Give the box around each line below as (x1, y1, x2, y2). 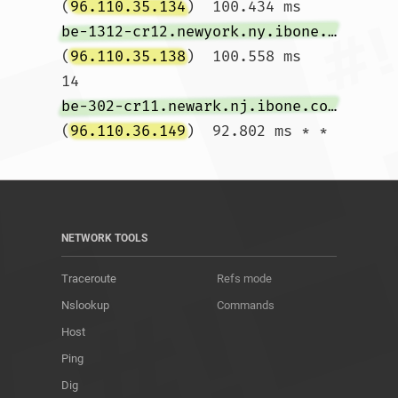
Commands (217, 298, 275, 312)
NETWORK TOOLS (61, 232, 147, 244)
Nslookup (61, 298, 109, 312)
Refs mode (217, 272, 272, 285)
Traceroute (61, 272, 116, 285)
